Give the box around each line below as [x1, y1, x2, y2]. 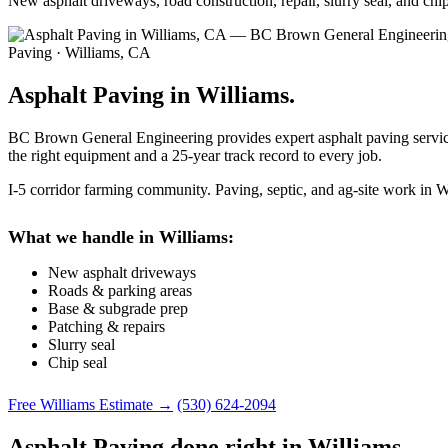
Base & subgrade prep [48, 299, 188, 317]
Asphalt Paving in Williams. [8, 81, 295, 108]
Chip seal [48, 353, 107, 371]
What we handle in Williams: [8, 226, 234, 247]
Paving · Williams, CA [8, 43, 151, 61]
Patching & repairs [48, 317, 165, 335]
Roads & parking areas [48, 281, 192, 299]
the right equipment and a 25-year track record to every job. [8, 146, 382, 164]
